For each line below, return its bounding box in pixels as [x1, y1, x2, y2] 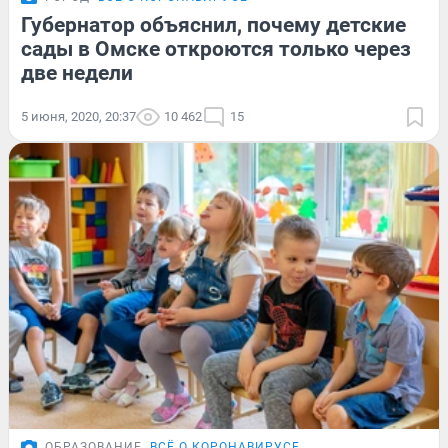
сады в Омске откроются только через [21, 36, 411, 61]
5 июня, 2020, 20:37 [21, 108, 136, 124]
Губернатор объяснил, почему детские [21, 12, 406, 37]
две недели [21, 60, 133, 85]
